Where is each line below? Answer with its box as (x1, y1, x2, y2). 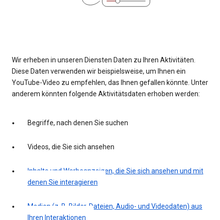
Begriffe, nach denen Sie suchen (27, 119, 128, 127)
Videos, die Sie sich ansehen (27, 143, 114, 151)
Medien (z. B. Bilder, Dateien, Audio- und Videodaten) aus (27, 202, 202, 211)
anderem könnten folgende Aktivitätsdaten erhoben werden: (12, 90, 200, 98)
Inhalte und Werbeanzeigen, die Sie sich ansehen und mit (27, 167, 203, 175)
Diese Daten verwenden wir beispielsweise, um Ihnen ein (12, 67, 186, 76)
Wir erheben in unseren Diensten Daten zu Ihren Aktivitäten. (12, 56, 195, 64)
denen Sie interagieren (27, 178, 98, 187)
